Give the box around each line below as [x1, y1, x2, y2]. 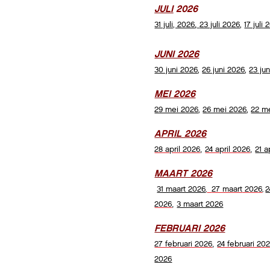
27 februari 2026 [154, 239, 213, 250]
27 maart [212, 184, 243, 195]
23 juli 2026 [199, 19, 240, 30]
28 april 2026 [154, 144, 201, 155]
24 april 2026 [205, 144, 251, 155]
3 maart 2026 [177, 199, 224, 210]
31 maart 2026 [157, 184, 206, 195]
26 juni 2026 [202, 64, 245, 75]
